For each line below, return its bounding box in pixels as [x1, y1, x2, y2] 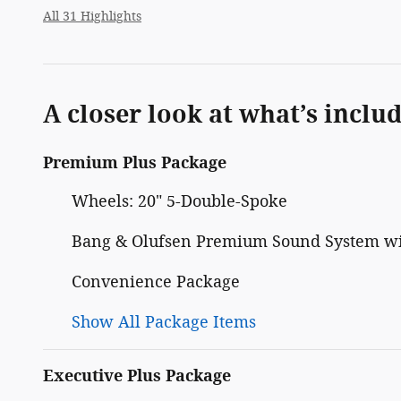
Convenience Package [72, 272, 240, 293]
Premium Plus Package [43, 153, 226, 174]
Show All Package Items [72, 312, 256, 333]
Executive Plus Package [43, 366, 231, 387]
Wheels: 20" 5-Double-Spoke [72, 192, 287, 212]
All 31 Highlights [43, 9, 141, 25]
